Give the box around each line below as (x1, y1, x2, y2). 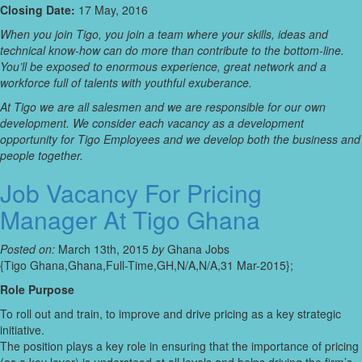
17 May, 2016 (75, 2, 148, 19)
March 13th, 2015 (55, 241, 152, 258)
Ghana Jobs (164, 241, 229, 258)
